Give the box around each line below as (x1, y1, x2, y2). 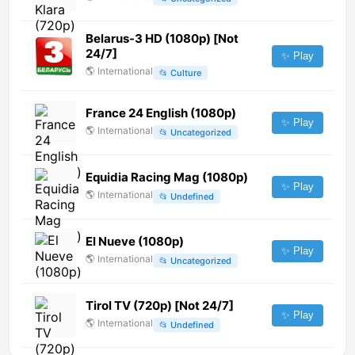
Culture (170, 67, 201, 78)
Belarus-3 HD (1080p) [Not (86, 31, 239, 47)
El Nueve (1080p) (86, 234, 184, 250)
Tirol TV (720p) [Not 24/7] (86, 298, 234, 314)
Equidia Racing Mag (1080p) (86, 170, 248, 185)
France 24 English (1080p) (86, 105, 236, 121)
